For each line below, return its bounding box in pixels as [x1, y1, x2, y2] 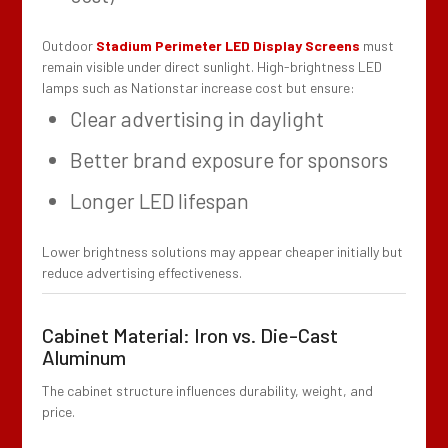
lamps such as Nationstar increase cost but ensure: [42, 78, 356, 96]
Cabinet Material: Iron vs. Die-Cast [42, 322, 339, 347]
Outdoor [42, 36, 97, 54]
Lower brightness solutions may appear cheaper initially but [42, 242, 404, 260]
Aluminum [42, 344, 127, 369]
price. [42, 402, 76, 420]
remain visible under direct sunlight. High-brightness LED [42, 57, 383, 75]
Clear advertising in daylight [70, 105, 325, 131]
